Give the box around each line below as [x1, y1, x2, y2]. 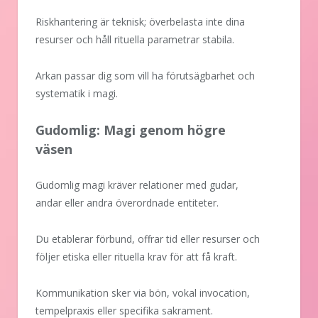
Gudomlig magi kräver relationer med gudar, [35, 178, 238, 192]
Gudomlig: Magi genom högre [35, 121, 226, 139]
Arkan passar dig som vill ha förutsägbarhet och [35, 69, 255, 83]
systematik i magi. [35, 87, 118, 101]
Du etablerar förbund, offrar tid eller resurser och [35, 232, 260, 246]
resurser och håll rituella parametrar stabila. [35, 33, 234, 47]
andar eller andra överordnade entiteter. [35, 196, 219, 210]
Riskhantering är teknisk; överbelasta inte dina [35, 15, 245, 29]
